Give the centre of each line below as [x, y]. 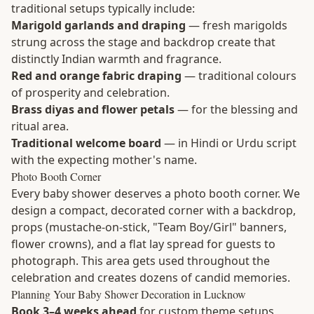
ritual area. [40, 126]
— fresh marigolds [237, 25]
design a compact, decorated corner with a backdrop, [153, 210]
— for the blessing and [236, 109]
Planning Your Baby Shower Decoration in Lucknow [129, 294]
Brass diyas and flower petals [93, 109]
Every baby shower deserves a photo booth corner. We [156, 193]
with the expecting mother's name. [104, 160]
